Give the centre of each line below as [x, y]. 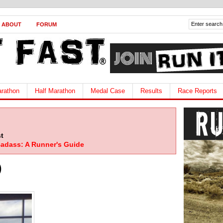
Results [151, 91]
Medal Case [108, 91]
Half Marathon [55, 91]
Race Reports [197, 91]
